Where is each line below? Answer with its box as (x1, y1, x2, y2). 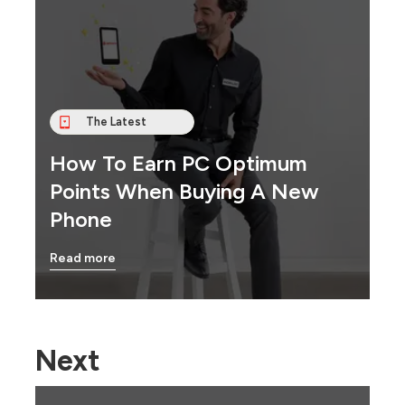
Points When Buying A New (50, 177, 319, 204)
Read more (50, 250, 116, 266)
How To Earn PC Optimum (50, 149, 307, 176)
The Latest (86, 115, 147, 129)
